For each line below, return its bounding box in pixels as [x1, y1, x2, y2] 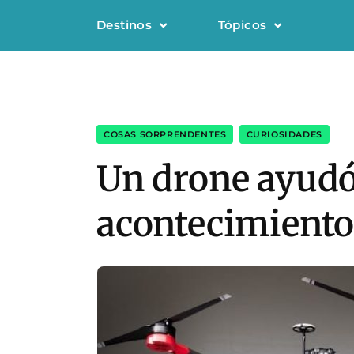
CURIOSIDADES [246, 129, 322, 140]
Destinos [96, 17, 153, 32]
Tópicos [217, 17, 267, 32]
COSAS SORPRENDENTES [104, 129, 227, 140]
